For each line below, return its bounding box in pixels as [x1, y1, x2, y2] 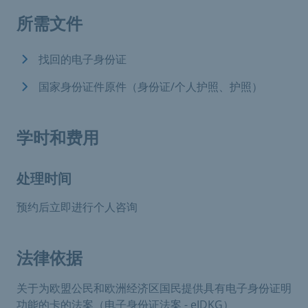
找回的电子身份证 [38, 51, 126, 67]
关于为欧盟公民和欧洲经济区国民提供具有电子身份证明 [16, 280, 291, 296]
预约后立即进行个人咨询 [16, 199, 137, 214]
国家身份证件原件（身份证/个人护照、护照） [38, 78, 263, 94]
